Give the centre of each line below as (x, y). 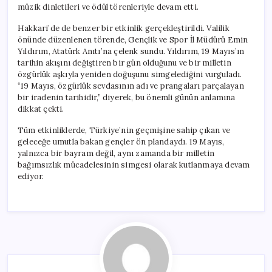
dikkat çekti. (41, 109)
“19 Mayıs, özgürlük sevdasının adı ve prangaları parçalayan (131, 86)
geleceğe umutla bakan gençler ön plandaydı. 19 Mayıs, (121, 141)
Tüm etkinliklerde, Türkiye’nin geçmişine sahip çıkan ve (124, 130)
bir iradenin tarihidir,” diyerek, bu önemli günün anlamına (127, 97)
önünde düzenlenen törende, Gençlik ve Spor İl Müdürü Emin (133, 39)
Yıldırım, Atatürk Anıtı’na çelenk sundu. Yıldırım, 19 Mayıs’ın (131, 51)
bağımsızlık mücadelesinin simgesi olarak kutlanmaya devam (134, 165)
